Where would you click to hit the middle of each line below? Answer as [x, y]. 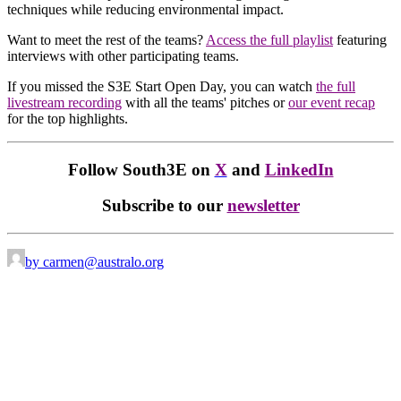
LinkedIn [299, 169]
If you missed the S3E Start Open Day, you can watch [162, 86]
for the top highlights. [68, 118]
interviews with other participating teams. [123, 55]
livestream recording [64, 102]
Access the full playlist [269, 39]
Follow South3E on [139, 169]
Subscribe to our [164, 206]
